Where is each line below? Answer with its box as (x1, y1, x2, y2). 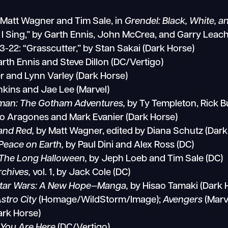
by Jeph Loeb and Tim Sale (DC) (87, 154, 223, 164)
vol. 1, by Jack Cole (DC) (31, 167, 131, 178)
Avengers (163, 195, 203, 205)
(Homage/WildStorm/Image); (37, 195, 163, 205)
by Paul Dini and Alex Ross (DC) (66, 140, 194, 150)
